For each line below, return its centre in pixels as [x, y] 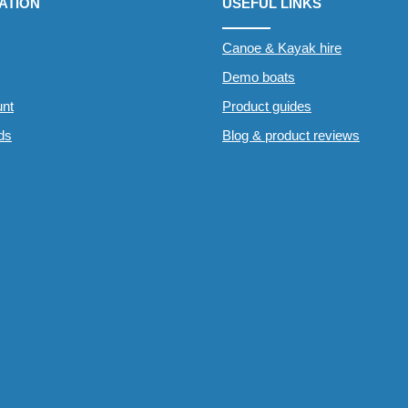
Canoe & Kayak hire [282, 48]
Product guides [267, 106]
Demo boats [259, 77]
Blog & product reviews [291, 135]
